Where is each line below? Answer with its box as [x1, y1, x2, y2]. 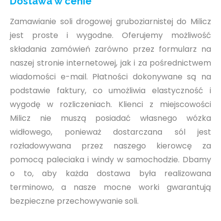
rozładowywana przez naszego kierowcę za [10, 140, 211, 152]
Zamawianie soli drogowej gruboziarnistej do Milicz [10, 16, 211, 28]
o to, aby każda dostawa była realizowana [10, 168, 211, 180]
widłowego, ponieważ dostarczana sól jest [10, 126, 211, 138]
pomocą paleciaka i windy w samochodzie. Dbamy [10, 154, 211, 166]
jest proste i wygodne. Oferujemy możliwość [10, 30, 211, 41]
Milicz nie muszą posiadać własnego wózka [10, 112, 211, 124]
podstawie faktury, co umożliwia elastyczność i [10, 85, 211, 97]
